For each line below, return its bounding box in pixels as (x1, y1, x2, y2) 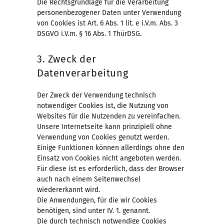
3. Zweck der (37, 52, 96, 65)
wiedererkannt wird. (37, 185, 100, 194)
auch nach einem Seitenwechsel (37, 174, 140, 183)
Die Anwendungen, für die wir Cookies (37, 195, 157, 204)
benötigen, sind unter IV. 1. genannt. (37, 206, 150, 215)
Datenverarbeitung (37, 66, 128, 79)
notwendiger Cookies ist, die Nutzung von (37, 101, 168, 110)
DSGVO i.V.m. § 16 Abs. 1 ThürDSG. (37, 29, 141, 38)
